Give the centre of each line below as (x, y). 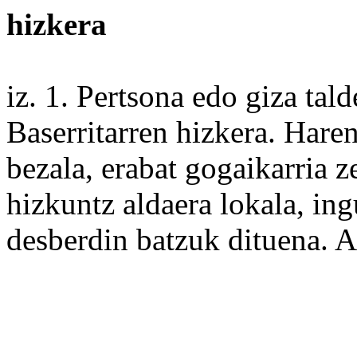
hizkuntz (65, 204)
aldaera (167, 204)
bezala (46, 168)
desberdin (67, 239)
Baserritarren (91, 132)
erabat (139, 168)
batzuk (178, 239)
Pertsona (130, 96)
